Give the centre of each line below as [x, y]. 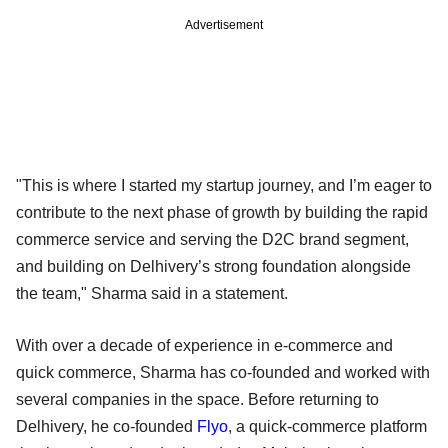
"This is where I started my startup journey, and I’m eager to [224, 185]
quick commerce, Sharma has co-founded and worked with [223, 372]
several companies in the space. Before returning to [197, 399]
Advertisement [224, 24]
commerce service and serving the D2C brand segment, [212, 239]
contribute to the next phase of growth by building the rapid [222, 212]
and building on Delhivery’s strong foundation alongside [213, 266]
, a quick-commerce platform [327, 426]
